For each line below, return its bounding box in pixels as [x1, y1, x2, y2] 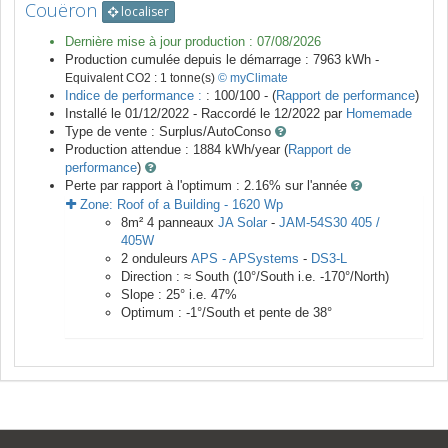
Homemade [346, 106, 412, 122]
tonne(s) [167, 71, 218, 86]
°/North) [345, 269, 389, 285]
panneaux [154, 215, 218, 231]
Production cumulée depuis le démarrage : [65, 52, 313, 68]
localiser [118, 3, 169, 21]
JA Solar [218, 215, 267, 231]
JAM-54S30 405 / [279, 215, 380, 231]
